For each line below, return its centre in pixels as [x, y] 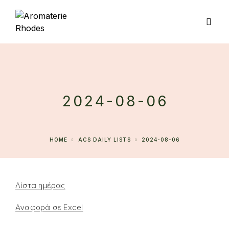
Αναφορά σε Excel [49, 207]
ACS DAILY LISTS [107, 140]
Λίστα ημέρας [40, 185]
